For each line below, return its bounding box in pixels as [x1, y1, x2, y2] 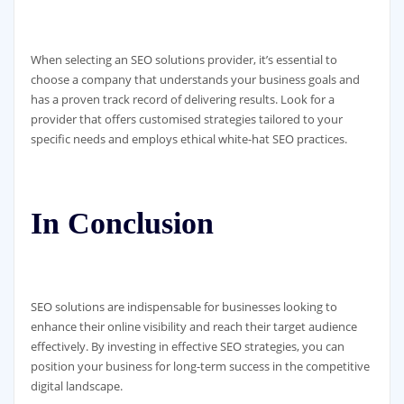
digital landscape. [30, 377, 123, 394]
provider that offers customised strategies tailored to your [30, 110, 343, 127]
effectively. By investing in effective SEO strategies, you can [30, 337, 344, 354]
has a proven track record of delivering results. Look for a [30, 90, 335, 107]
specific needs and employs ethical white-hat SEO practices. [30, 130, 347, 147]
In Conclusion [30, 206, 214, 240]
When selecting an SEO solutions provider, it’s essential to [30, 50, 337, 68]
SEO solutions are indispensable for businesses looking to [30, 298, 337, 315]
